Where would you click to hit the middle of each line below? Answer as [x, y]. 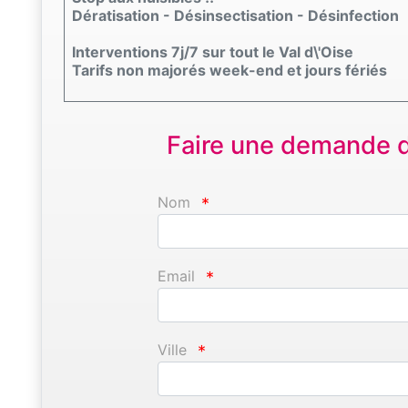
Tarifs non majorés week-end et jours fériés [229, 70]
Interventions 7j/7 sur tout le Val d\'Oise [213, 51]
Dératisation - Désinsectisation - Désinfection [235, 15]
